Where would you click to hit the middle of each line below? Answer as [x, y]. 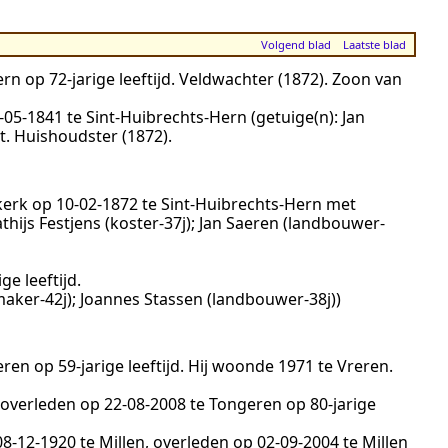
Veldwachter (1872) [251, 79]
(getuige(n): [294, 117]
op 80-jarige [329, 404]
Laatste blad [375, 44]
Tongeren [245, 404]
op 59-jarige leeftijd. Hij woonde [154, 366]
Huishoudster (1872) [91, 136]
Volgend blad [296, 44]
